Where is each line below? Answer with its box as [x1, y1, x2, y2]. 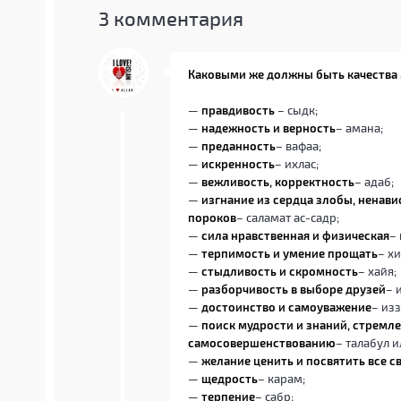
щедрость [201, 371, 258, 386]
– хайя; [358, 264, 397, 278]
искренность [201, 157, 275, 171]
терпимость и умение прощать [201, 246, 378, 260]
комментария [109, 6, 243, 30]
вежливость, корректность [201, 175, 354, 189]
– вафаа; [276, 139, 321, 153]
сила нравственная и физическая [201, 228, 389, 243]
